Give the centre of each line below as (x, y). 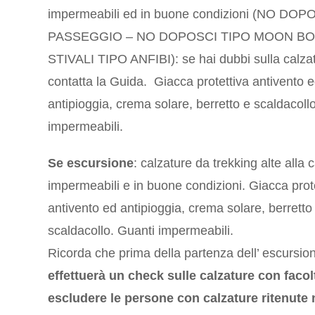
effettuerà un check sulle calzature (152, 276)
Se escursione (91, 163)
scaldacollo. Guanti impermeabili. (141, 231)
